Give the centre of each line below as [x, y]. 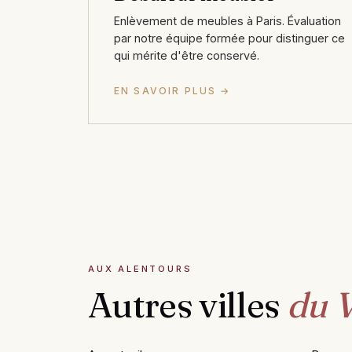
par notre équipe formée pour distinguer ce [229, 38]
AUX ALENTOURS [140, 268]
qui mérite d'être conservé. [187, 55]
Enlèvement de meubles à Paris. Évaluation [227, 20]
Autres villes [187, 304]
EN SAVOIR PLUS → [172, 90]
